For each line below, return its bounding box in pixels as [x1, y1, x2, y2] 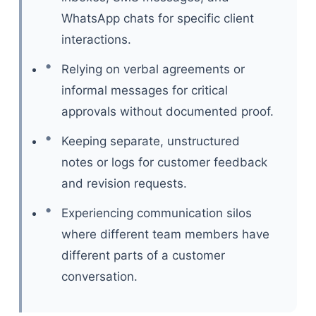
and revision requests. [61, 176, 187, 190]
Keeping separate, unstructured [61, 134, 240, 148]
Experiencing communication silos [61, 206, 252, 220]
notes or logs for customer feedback [61, 155, 267, 169]
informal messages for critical [61, 83, 228, 97]
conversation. [61, 269, 138, 284]
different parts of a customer [61, 248, 225, 262]
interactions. [61, 32, 131, 47]
